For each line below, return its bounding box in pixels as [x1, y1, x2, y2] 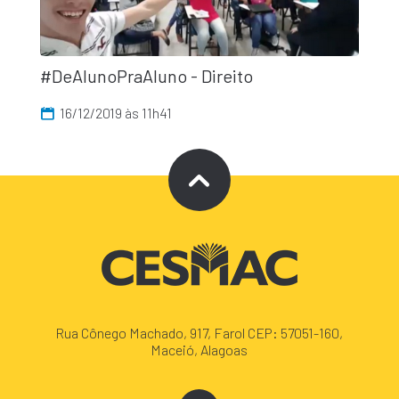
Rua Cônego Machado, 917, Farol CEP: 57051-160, [55, 324, 344, 341]
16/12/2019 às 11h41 [60, 104, 173, 122]
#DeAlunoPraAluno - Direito [39, 65, 253, 87]
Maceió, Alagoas [151, 341, 248, 358]
